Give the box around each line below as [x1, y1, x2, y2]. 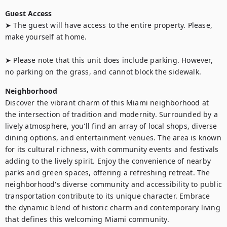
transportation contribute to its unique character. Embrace [5, 191, 210, 201]
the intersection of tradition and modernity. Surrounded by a [5, 109, 218, 119]
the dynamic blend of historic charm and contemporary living [5, 203, 220, 212]
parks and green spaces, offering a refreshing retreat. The [5, 168, 210, 177]
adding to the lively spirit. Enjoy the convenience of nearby [5, 156, 211, 166]
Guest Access [5, 9, 52, 18]
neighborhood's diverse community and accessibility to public [5, 179, 222, 189]
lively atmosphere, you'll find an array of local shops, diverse [5, 121, 217, 131]
